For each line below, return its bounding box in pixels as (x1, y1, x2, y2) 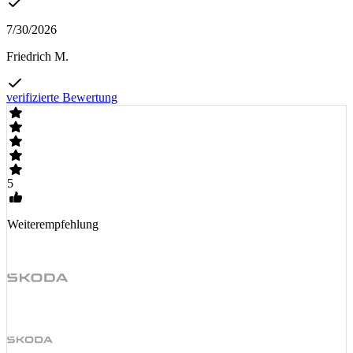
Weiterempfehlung (7, 217, 98, 231)
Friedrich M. (6, 49, 69, 63)
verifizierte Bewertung (6, 90, 117, 104)
